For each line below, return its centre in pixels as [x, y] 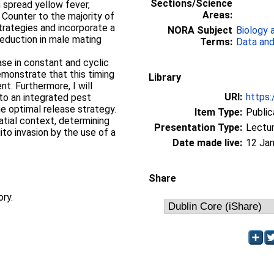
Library [165, 77]
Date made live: [207, 143]
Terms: [216, 42]
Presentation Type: [198, 127]
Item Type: [218, 112]
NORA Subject [200, 30]
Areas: [217, 15]
